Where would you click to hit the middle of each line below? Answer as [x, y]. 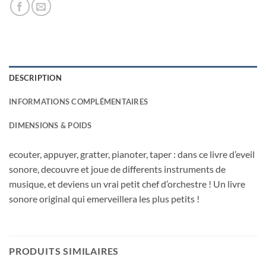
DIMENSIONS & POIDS [50, 125]
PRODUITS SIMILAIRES [64, 251]
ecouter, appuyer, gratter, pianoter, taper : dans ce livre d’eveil [132, 154]
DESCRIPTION [35, 77]
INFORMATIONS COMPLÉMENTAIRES [79, 101]
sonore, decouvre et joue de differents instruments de [117, 169]
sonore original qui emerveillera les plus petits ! [104, 198]
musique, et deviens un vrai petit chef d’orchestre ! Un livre [127, 183]
